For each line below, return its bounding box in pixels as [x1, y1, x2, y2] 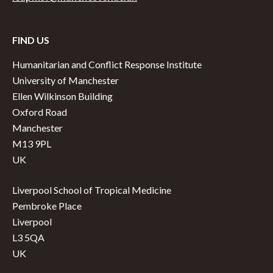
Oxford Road [12, 105, 67, 118]
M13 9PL [12, 137, 51, 149]
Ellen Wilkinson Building [12, 90, 113, 102]
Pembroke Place [12, 199, 82, 211]
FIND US [12, 34, 49, 46]
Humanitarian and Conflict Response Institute [12, 58, 202, 70]
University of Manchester [12, 74, 119, 86]
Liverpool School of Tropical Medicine [12, 183, 171, 196]
